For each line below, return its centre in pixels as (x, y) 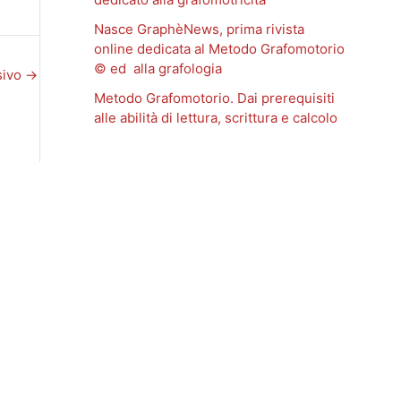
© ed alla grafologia (158, 68)
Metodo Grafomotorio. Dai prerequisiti (214, 98)
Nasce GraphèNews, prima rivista (199, 29)
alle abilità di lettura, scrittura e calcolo (215, 118)
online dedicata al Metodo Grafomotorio (219, 49)
